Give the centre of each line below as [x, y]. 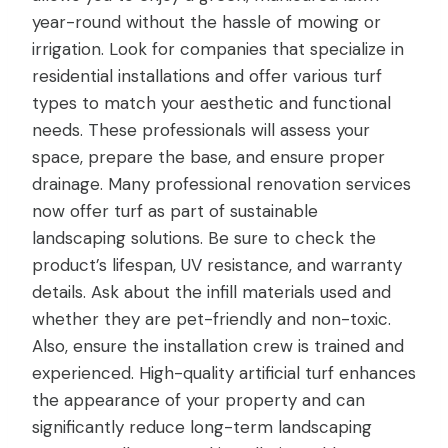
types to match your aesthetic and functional [211, 102]
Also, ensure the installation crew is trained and [218, 345]
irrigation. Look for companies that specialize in [218, 48]
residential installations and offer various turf [207, 75]
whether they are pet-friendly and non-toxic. [211, 318]
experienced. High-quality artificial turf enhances [224, 372]
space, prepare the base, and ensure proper [208, 156]
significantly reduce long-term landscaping [202, 426]
